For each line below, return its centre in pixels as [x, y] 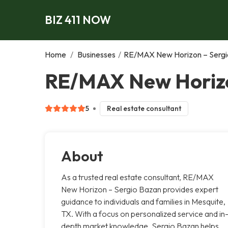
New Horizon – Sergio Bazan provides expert [140, 189]
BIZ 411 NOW [78, 20]
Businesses [96, 54]
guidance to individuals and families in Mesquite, [143, 201]
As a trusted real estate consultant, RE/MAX [137, 177]
